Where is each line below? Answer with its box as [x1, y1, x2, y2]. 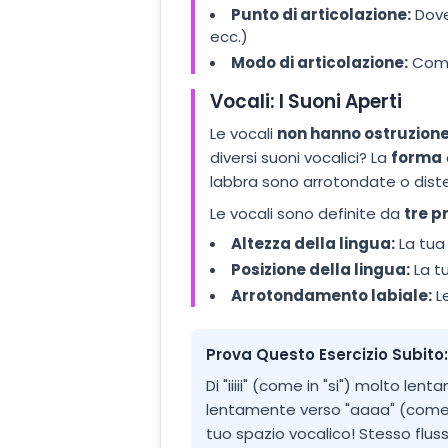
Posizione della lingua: [231, 259, 410, 281]
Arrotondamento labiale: [231, 284, 432, 306]
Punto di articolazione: [231, 4, 411, 26]
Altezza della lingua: [231, 233, 395, 255]
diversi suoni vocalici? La [210, 147, 391, 169]
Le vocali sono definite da [210, 202, 404, 224]
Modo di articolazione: [231, 51, 408, 73]
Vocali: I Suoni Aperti [210, 87, 402, 115]
